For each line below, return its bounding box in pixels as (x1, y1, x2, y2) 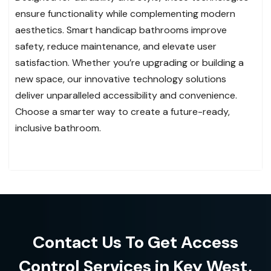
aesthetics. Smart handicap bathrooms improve (15, 24, 227, 37)
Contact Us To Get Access (33, 231, 238, 254)
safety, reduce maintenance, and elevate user (15, 40, 217, 53)
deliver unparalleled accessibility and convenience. (15, 89, 237, 102)
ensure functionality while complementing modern (15, 7, 235, 21)
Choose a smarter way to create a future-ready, (15, 105, 230, 119)
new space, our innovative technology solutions (15, 73, 226, 86)
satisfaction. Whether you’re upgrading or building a (15, 56, 244, 70)
